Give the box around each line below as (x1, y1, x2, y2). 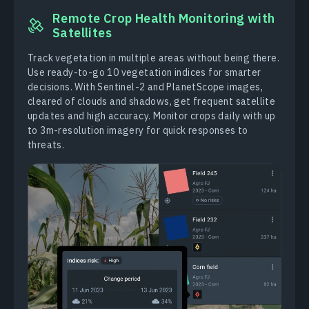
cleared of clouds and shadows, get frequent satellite (28, 95, 276, 108)
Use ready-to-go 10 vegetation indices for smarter (28, 66, 261, 79)
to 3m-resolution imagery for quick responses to (28, 124, 248, 137)
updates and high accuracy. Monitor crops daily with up (28, 110, 276, 123)
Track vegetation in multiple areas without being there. (28, 52, 279, 65)
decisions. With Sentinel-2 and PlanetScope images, (28, 81, 263, 94)
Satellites (52, 25, 112, 41)
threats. (28, 139, 65, 152)
